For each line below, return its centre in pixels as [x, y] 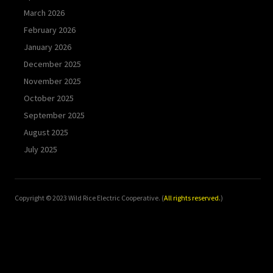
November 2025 [52, 81]
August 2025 [46, 132]
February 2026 [50, 30]
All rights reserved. [192, 197]
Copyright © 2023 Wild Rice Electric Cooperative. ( [89, 197]
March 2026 [44, 12]
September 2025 [54, 115]
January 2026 [48, 47]
